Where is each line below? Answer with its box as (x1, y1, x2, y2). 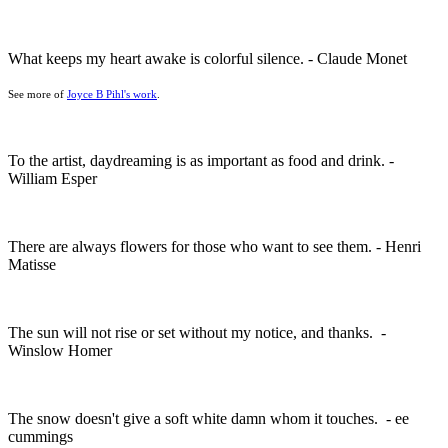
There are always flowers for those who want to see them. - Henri (8, 237, 421, 255)
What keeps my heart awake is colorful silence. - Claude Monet (8, 49, 411, 67)
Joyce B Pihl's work (67, 87, 157, 100)
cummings (8, 427, 77, 445)
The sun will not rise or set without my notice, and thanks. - (8, 323, 386, 341)
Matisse (8, 255, 60, 273)
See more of (8, 87, 67, 100)
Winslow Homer (8, 341, 116, 359)
